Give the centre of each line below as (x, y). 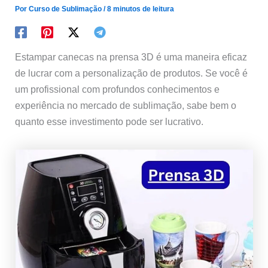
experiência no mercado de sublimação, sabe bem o (126, 106)
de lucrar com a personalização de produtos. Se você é (132, 73)
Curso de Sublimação (66, 9)
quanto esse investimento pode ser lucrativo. (109, 122)
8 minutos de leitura (141, 9)
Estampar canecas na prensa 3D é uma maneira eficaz (131, 57)
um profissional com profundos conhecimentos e (118, 89)
